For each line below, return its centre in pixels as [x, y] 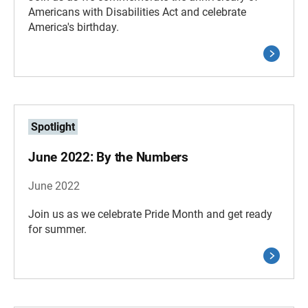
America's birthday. [74, 27]
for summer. [57, 229]
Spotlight [53, 127]
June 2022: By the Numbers [108, 157]
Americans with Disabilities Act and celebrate [137, 12]
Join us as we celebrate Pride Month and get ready [150, 214]
